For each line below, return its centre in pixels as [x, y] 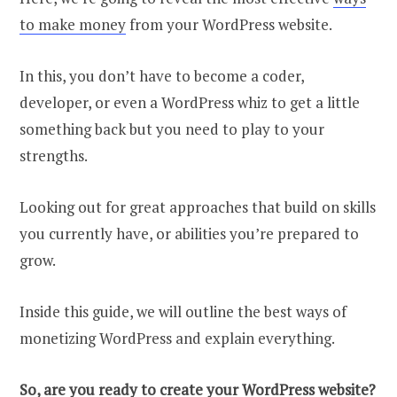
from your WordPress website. [229, 25]
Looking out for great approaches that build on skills [198, 207]
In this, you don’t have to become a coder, [162, 76]
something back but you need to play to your [172, 129]
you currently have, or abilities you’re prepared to [189, 234]
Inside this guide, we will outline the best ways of [183, 312]
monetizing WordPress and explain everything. [177, 339]
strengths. [54, 156]
